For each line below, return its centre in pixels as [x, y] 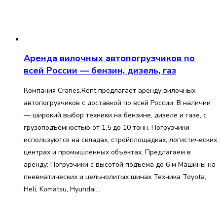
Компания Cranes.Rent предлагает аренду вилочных [110, 91]
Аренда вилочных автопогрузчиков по [109, 58]
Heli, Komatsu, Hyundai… [62, 189]
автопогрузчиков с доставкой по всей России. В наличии [117, 103]
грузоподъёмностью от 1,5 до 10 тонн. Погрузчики [107, 128]
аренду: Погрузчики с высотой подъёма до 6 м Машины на [120, 165]
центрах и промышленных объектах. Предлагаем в [107, 152]
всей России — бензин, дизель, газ [100, 71]
